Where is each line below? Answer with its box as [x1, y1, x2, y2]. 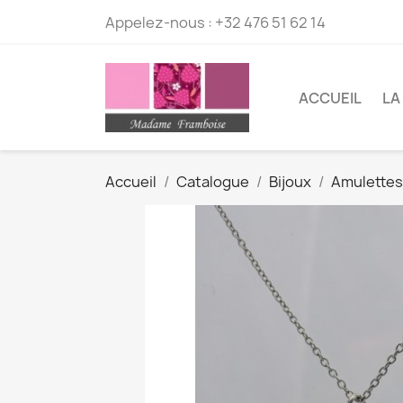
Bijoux [269, 172, 311, 193]
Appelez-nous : [105, 13, 215, 32]
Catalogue [176, 172, 249, 193]
